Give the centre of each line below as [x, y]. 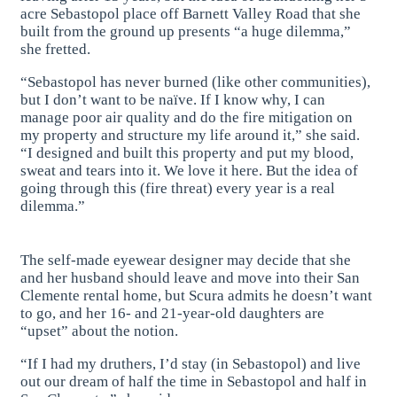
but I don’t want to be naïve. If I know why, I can [173, 99]
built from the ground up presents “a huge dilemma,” [186, 31]
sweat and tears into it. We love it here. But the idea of [190, 170]
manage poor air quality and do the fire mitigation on [187, 117]
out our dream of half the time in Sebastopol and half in [194, 382]
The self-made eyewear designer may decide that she [186, 261]
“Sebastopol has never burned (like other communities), [196, 82]
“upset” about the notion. [100, 331]
